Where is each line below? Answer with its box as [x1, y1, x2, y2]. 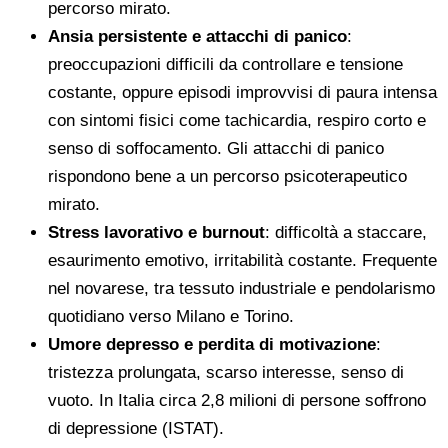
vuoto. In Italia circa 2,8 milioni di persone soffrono [48, 390, 426, 410]
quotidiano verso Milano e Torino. [48, 306, 294, 326]
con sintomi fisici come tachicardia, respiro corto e [48, 110, 426, 130]
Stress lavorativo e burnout [48, 222, 265, 242]
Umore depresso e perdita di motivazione [48, 334, 376, 354]
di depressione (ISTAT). [48, 418, 224, 438]
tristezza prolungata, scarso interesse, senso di [48, 362, 404, 382]
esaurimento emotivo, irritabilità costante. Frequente [48, 250, 437, 270]
